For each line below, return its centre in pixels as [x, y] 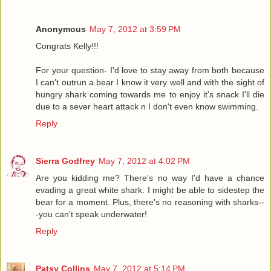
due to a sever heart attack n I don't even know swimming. [147, 107]
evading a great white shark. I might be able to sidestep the [150, 190]
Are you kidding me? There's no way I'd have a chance [150, 178]
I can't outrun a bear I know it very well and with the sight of [150, 83]
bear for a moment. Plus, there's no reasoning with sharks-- [150, 202]
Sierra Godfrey [65, 161]
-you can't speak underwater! [91, 214]
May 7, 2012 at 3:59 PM [135, 29]
